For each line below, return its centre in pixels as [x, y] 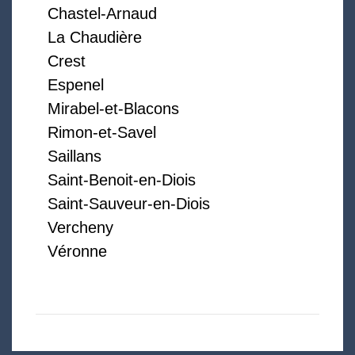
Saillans [74, 157]
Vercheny [80, 228]
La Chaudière [95, 38]
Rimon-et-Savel [102, 133]
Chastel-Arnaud [102, 14]
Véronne [77, 252]
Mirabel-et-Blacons [113, 109]
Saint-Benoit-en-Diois [122, 180]
